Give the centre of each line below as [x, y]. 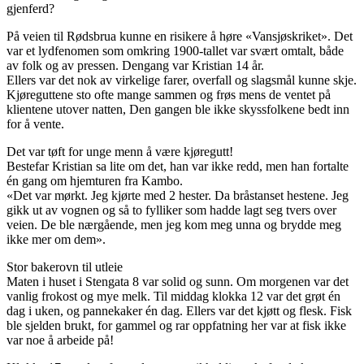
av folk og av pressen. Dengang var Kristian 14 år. [135, 66]
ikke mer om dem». [56, 240]
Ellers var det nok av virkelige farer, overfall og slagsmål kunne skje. [182, 80]
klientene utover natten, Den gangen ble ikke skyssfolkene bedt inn [178, 110]
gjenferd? [30, 9]
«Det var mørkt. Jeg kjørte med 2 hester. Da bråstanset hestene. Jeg [178, 196]
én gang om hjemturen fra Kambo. [95, 181]
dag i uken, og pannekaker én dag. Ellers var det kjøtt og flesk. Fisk [179, 311]
